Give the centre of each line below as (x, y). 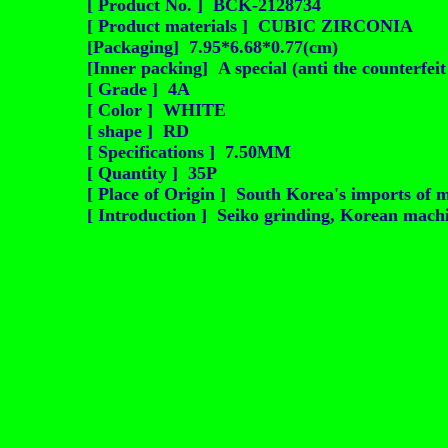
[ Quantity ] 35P (152, 173)
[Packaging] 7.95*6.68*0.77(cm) (212, 47)
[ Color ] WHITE (156, 110)
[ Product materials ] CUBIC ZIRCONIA (250, 26)
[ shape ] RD (138, 131)
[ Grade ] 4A (138, 89)
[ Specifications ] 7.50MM (189, 152)
